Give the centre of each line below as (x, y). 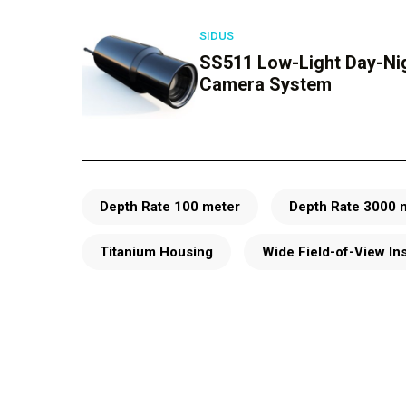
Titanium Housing (156, 252)
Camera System (265, 85)
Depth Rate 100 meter (169, 207)
